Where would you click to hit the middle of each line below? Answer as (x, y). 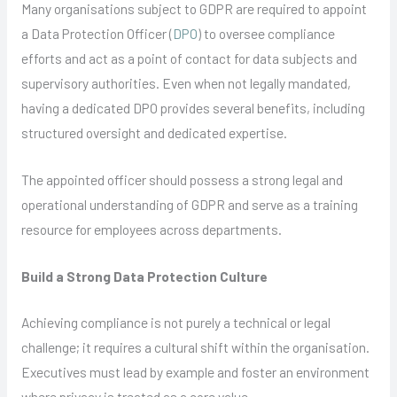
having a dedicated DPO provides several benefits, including (193, 107)
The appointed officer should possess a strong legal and (182, 179)
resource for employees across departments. (151, 229)
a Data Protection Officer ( (97, 33)
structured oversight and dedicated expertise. (154, 132)
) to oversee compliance (266, 33)
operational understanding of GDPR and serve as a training (189, 204)
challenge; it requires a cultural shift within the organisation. (195, 347)
